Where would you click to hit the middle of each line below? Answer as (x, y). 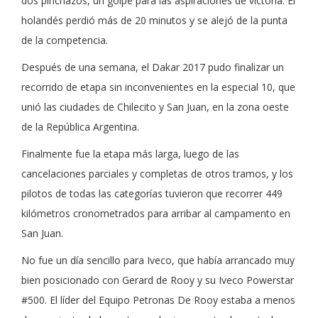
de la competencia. (65, 40)
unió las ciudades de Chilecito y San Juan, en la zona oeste (155, 106)
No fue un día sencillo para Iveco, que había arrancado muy (158, 260)
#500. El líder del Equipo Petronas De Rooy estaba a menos (158, 300)
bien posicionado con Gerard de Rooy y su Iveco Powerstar (158, 280)
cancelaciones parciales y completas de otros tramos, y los (157, 173)
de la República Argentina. (80, 126)
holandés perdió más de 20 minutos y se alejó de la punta (154, 20)
